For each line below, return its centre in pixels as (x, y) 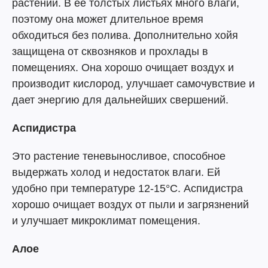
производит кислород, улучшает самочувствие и (133, 83)
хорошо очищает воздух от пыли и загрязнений (130, 204)
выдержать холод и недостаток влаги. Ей (116, 172)
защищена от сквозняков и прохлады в (110, 51)
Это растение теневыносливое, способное (119, 156)
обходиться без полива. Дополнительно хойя (125, 35)
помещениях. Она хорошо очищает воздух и (123, 67)
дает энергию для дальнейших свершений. (120, 100)
